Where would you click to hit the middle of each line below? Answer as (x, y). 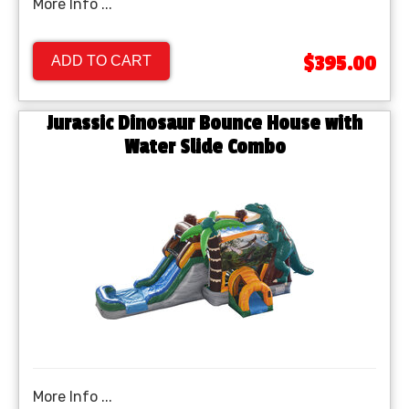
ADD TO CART (101, 61)
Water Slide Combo (204, 147)
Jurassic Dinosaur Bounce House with (204, 124)
